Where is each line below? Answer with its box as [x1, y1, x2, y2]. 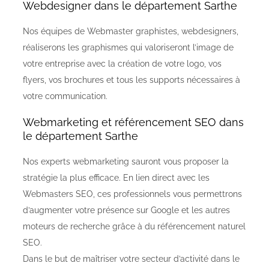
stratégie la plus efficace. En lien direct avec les [23, 173, 210, 183]
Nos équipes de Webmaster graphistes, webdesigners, [23, 26, 238, 37]
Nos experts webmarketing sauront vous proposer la [23, 157, 229, 167]
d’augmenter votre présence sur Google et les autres [23, 205, 230, 216]
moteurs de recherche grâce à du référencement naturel [23, 222, 246, 232]
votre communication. [23, 91, 107, 101]
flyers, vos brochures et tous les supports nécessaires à [23, 75, 240, 85]
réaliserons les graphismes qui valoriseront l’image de [23, 43, 234, 53]
